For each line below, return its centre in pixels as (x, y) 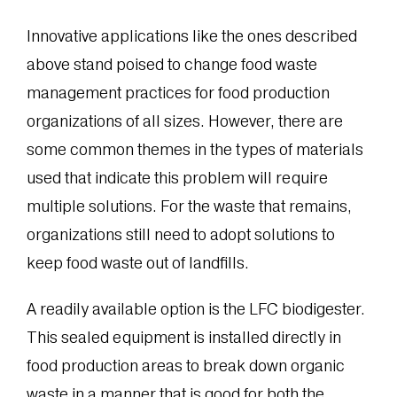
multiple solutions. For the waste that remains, (189, 206)
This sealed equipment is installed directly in (183, 338)
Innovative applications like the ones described (191, 36)
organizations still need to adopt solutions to (180, 235)
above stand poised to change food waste (171, 65)
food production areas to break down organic (185, 366)
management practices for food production (178, 93)
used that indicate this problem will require (177, 178)
